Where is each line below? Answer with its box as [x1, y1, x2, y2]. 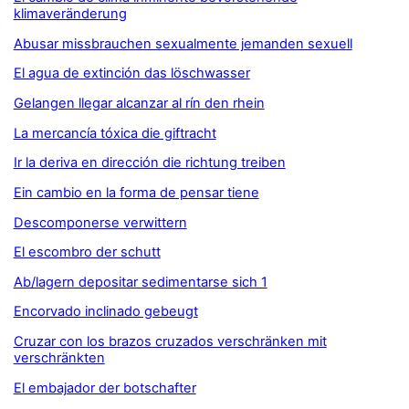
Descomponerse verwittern [13, 214, 187, 231]
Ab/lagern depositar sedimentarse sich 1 [13, 273, 267, 290]
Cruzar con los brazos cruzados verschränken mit [13, 333, 327, 351]
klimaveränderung [13, 5, 127, 22]
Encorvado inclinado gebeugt [13, 303, 198, 320]
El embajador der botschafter [13, 379, 196, 396]
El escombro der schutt [13, 244, 161, 261]
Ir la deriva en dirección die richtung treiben [13, 154, 286, 172]
